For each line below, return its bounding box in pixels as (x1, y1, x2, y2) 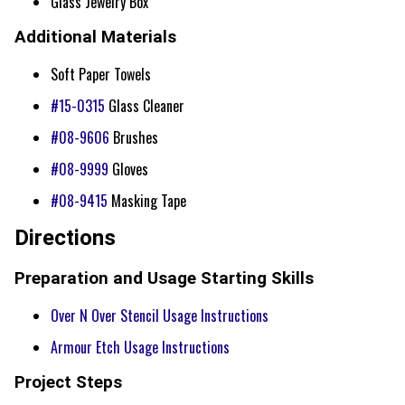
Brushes (109, 127, 158, 149)
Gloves (108, 158, 148, 181)
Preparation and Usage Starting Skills (14, 268, 314, 288)
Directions (14, 225, 116, 251)
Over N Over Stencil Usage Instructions (51, 304, 268, 326)
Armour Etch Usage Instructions (51, 335, 230, 358)
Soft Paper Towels (51, 63, 151, 86)
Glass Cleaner (105, 95, 184, 118)
